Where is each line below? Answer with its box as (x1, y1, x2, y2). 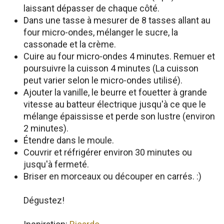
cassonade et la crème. (23, 39, 116, 49)
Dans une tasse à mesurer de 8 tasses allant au (23, 15, 210, 25)
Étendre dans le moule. (23, 135, 114, 145)
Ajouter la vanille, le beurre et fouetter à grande (23, 87, 207, 97)
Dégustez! (23, 195, 64, 205)
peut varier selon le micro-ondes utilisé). (23, 75, 182, 85)
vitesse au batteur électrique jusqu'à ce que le (23, 99, 206, 109)
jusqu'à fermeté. (23, 159, 89, 169)
